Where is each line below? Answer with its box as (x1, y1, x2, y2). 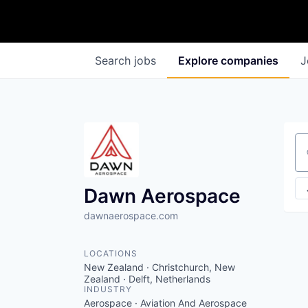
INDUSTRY (84, 284, 132, 294)
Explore (178, 54, 221, 67)
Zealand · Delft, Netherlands (84, 273, 210, 285)
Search (95, 54, 134, 67)
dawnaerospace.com (84, 210, 178, 221)
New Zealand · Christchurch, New (84, 261, 235, 273)
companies (221, 54, 278, 67)
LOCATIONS (84, 248, 137, 258)
